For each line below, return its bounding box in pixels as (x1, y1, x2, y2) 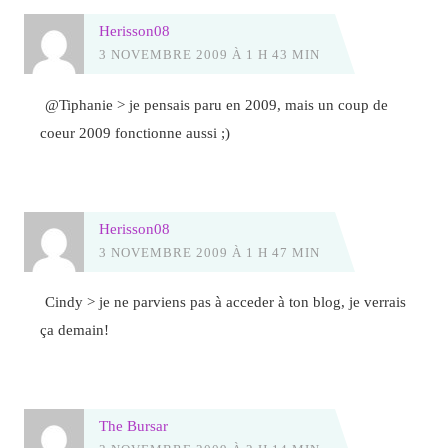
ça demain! (40, 321, 110, 339)
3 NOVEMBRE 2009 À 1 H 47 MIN (98, 244, 320, 260)
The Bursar (98, 417, 168, 435)
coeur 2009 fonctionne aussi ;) (40, 123, 231, 141)
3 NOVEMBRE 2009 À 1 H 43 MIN (98, 47, 320, 63)
